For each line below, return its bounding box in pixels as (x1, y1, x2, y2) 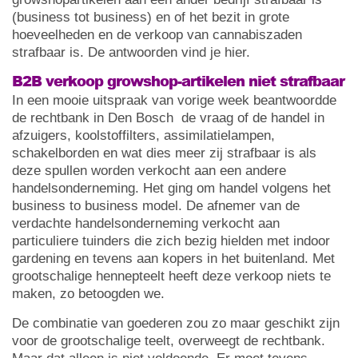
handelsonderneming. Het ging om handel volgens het (12, 180, 331, 196)
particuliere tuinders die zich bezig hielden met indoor (12, 233, 330, 249)
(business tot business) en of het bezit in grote (12, 9, 289, 25)
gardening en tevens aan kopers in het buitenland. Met (12, 250, 335, 266)
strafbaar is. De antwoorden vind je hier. (12, 44, 250, 60)
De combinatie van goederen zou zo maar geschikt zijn (12, 315, 340, 331)
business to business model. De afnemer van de (12, 197, 300, 213)
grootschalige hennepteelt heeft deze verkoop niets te (12, 268, 331, 284)
